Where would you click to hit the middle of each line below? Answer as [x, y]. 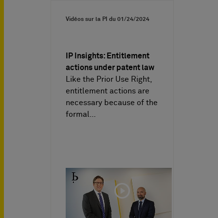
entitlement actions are [108, 91]
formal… [81, 114]
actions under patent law [110, 67]
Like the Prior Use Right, [109, 79]
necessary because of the [112, 102]
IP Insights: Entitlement [108, 56]
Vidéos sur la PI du [91, 19]
